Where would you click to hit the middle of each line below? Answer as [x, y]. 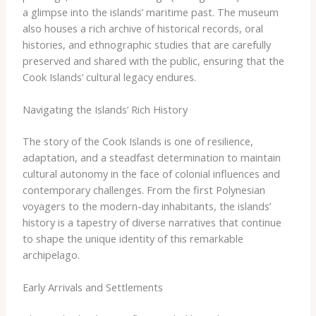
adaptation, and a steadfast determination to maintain [151, 157]
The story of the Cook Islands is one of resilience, [138, 141]
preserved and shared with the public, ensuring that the [153, 60]
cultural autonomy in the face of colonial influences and [151, 173]
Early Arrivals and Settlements [92, 287]
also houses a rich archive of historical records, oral [142, 28]
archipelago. [51, 254]
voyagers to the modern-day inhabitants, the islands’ [146, 206]
